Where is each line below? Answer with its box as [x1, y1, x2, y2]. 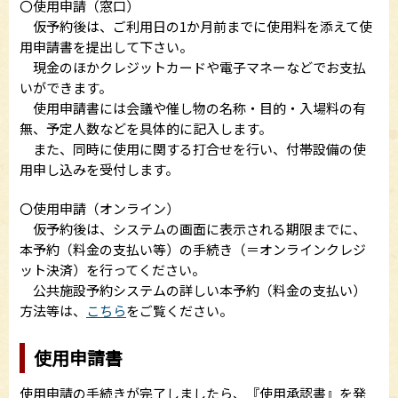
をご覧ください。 [126, 301, 233, 321]
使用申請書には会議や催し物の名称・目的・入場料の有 [20, 99, 366, 118]
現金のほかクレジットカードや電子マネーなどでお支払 [20, 58, 366, 77]
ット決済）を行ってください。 [20, 260, 205, 280]
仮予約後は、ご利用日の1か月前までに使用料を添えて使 [20, 17, 372, 36]
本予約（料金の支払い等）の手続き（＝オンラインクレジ [20, 240, 366, 259]
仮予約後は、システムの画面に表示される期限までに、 [20, 219, 366, 239]
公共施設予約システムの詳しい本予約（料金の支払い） [20, 281, 366, 300]
